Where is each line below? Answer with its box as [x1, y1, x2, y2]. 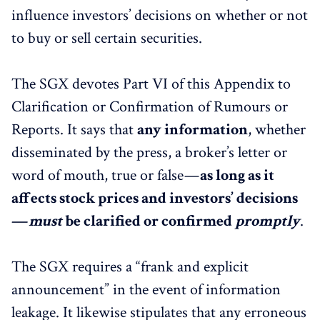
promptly [235, 210, 300, 231]
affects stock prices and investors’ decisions [11, 187, 299, 209]
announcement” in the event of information [11, 279, 281, 300]
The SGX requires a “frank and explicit [11, 256, 249, 277]
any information [137, 119, 248, 140]
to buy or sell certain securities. [11, 27, 202, 49]
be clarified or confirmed [62, 210, 235, 231]
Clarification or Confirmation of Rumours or [11, 96, 288, 117]
